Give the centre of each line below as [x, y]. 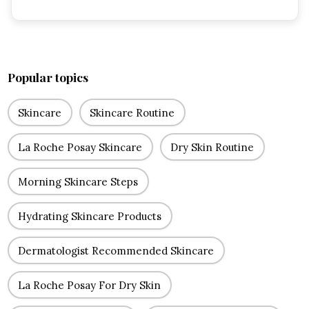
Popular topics [48, 77]
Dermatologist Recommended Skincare [116, 250]
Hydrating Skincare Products [90, 216]
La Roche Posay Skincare [80, 147]
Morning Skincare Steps [78, 181]
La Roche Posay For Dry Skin [89, 285]
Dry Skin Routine [212, 147]
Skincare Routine [132, 112]
